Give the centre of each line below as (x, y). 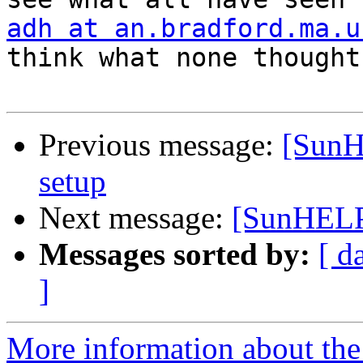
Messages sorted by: (175, 254)
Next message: (135, 218)
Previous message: (160, 145)
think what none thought (184, 58)
